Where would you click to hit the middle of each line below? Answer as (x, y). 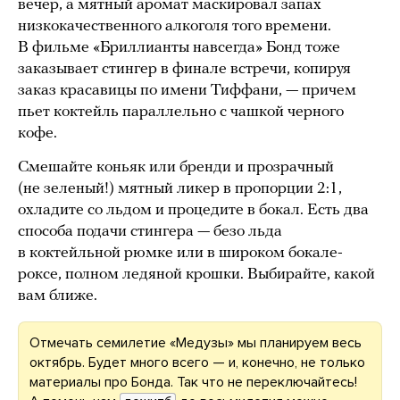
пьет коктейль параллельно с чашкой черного (181, 112)
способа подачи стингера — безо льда (150, 232)
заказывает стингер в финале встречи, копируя (184, 70)
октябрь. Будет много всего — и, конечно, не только (197, 363)
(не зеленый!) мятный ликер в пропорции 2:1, (180, 189)
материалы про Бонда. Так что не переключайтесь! (193, 383)
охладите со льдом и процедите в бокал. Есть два (193, 211)
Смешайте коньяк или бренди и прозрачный (176, 168)
